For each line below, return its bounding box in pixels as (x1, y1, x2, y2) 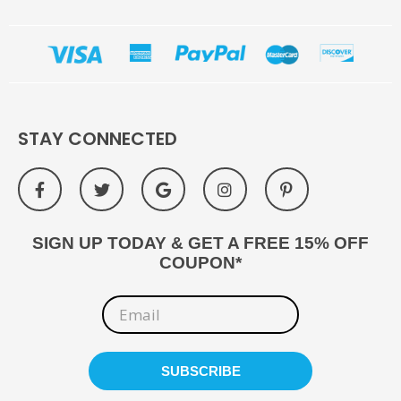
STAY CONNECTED (18, 126, 177, 152)
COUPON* (159, 253, 242, 273)
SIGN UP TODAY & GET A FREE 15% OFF (32, 234, 369, 253)
